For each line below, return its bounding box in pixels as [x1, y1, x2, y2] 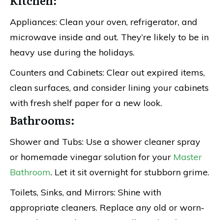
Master [173, 151, 202, 163]
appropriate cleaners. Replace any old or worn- [10, 202, 204, 213]
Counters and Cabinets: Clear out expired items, [10, 67, 205, 78]
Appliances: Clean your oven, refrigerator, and [10, 16, 197, 27]
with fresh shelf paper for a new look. [10, 97, 162, 109]
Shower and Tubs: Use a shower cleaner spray [10, 136, 200, 147]
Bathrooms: [10, 112, 75, 128]
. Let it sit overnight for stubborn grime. [51, 166, 209, 178]
